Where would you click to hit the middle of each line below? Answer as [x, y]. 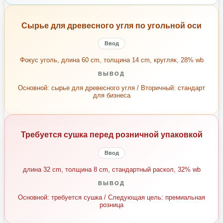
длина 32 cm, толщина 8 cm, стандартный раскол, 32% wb [111, 169]
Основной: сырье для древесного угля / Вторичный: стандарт [111, 88]
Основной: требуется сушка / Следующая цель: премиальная [111, 198]
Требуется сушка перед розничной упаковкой [111, 135]
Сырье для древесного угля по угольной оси [111, 25]
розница [111, 205]
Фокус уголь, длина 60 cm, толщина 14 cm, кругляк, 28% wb [111, 60]
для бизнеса [111, 96]
